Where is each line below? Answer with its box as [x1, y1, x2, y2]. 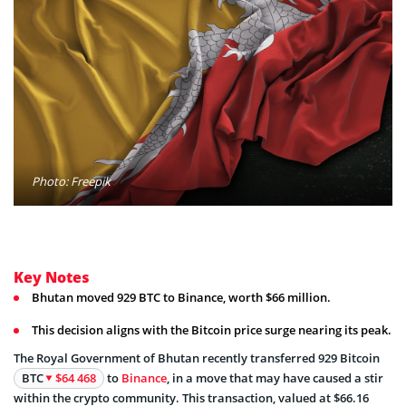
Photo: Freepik [32, 172, 111, 189]
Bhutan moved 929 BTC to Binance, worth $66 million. [32, 288, 331, 305]
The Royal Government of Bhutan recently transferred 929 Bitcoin [14, 349, 380, 366]
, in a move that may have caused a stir [167, 369, 383, 386]
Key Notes [14, 266, 90, 287]
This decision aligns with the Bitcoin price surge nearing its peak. [32, 321, 391, 338]
